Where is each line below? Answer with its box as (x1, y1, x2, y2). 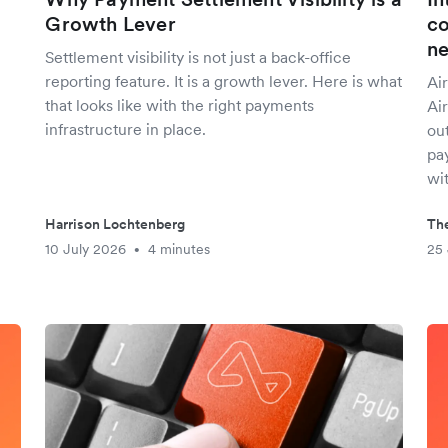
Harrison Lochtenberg (45, 215, 186, 233)
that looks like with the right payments (45, 95, 315, 115)
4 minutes (148, 240, 211, 258)
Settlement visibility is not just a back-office (45, 47, 352, 67)
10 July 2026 (45, 240, 127, 258)
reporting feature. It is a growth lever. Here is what (45, 71, 403, 91)
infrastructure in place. (45, 119, 207, 139)
